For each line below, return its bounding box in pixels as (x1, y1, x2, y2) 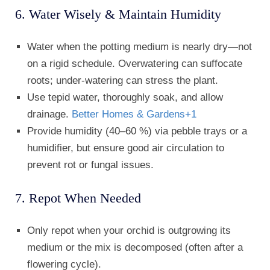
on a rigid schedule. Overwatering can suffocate (27, 58, 242, 70)
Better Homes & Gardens (72, 108, 185, 121)
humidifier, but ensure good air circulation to (27, 142, 224, 154)
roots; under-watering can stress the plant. (27, 75, 218, 87)
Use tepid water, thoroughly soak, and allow (27, 92, 223, 104)
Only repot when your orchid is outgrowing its (27, 225, 231, 237)
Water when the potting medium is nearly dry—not (27, 41, 252, 53)
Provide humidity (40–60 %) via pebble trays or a (27, 125, 247, 137)
